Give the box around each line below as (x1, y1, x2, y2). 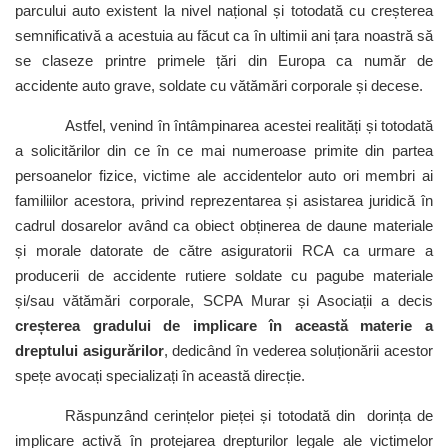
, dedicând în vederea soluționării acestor (163, 342, 434, 359)
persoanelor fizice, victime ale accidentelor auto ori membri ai (15, 167, 433, 184)
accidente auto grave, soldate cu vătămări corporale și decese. (15, 77, 423, 94)
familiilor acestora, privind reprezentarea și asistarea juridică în (15, 192, 433, 209)
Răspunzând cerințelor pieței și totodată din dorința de (65, 407, 433, 424)
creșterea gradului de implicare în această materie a (15, 317, 433, 334)
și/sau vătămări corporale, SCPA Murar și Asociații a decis (15, 292, 433, 309)
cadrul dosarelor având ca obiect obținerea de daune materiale (15, 217, 433, 234)
